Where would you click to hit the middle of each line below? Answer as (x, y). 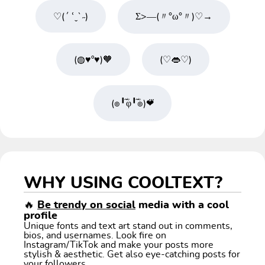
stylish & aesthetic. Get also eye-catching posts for (132, 254)
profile (41, 216)
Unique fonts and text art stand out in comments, (128, 226)
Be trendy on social (86, 205)
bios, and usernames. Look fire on (95, 235)
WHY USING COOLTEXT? (123, 183)
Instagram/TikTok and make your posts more (119, 245)
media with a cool (182, 205)
